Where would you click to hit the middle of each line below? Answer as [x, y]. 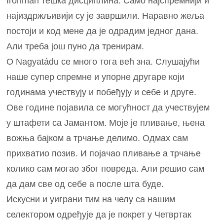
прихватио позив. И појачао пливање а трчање [104, 153]
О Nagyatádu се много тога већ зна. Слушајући [103, 61]
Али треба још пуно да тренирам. [75, 46]
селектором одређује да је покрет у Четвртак [99, 214]
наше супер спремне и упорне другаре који [96, 77]
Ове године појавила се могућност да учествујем [108, 107]
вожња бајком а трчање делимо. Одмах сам [97, 138]
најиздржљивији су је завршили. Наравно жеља [106, 16]
